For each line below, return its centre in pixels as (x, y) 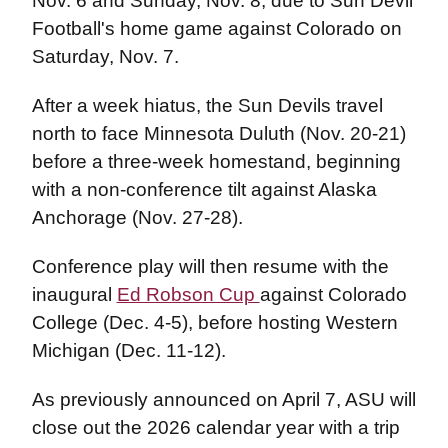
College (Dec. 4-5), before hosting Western (214, 322)
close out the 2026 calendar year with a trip (215, 427)
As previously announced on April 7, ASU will (223, 399)
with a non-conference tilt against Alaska (204, 189)
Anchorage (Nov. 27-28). (139, 217)
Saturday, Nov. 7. (107, 56)
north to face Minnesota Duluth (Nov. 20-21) (218, 133)
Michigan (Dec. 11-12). (128, 350)
